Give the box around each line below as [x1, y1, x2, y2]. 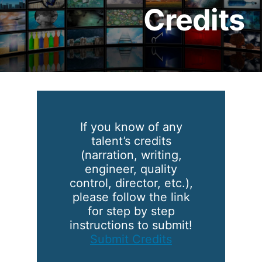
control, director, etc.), [69, 175, 193, 190]
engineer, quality [85, 161, 177, 176]
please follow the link [72, 189, 190, 204]
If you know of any [80, 119, 182, 134]
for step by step [87, 204, 175, 218]
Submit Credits [90, 232, 172, 246]
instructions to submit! [70, 218, 192, 232]
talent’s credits [91, 133, 171, 148]
